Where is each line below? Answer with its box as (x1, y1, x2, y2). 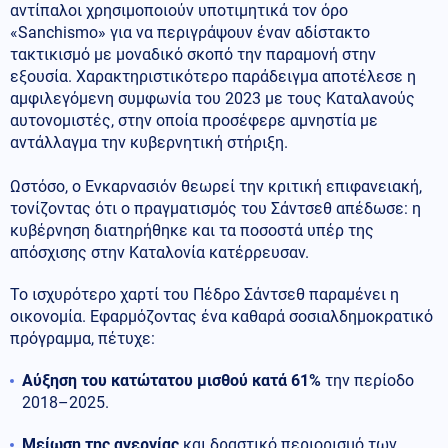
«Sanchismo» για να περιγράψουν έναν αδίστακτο (10, 22, 370, 42)
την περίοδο (321, 370, 414, 390)
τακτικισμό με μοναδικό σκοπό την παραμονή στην (10, 44, 376, 64)
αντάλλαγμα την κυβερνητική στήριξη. (10, 132, 288, 152)
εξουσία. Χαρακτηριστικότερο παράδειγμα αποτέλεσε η (10, 66, 416, 86)
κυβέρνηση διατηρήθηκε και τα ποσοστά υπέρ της (10, 220, 374, 240)
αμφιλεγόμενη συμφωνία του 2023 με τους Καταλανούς (10, 88, 415, 108)
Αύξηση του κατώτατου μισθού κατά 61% (22, 370, 321, 390)
